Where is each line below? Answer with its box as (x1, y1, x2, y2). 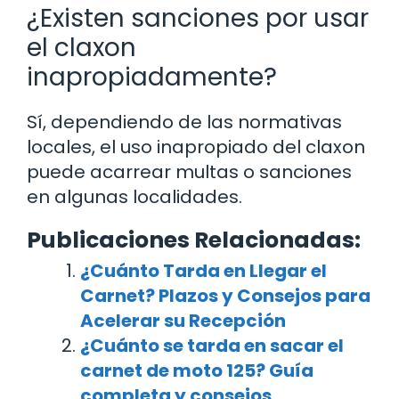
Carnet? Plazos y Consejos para (80, 283, 370, 309)
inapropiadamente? (27, 60, 277, 95)
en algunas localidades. (27, 184, 242, 210)
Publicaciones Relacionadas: (27, 224, 361, 256)
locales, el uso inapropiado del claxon (27, 134, 365, 160)
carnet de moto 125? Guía (80, 358, 313, 384)
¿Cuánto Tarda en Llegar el (80, 258, 327, 284)
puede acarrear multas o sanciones (27, 159, 352, 185)
